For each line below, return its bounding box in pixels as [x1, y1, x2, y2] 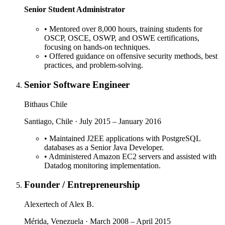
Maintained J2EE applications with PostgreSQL [49, 134, 200, 143]
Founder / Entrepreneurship [24, 179, 140, 190]
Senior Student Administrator [24, 5, 125, 14]
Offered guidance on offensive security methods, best [49, 52, 217, 61]
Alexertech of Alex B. [24, 199, 94, 208]
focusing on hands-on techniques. [44, 43, 150, 52]
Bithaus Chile [24, 99, 67, 108]
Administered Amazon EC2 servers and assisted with [49, 152, 216, 161]
